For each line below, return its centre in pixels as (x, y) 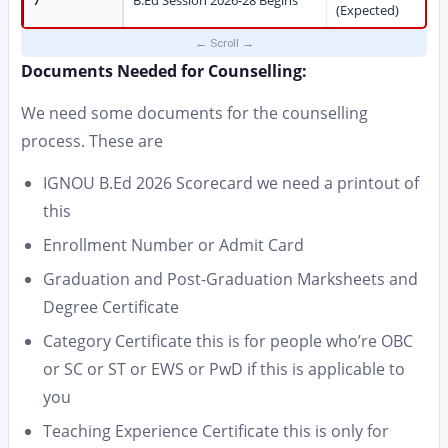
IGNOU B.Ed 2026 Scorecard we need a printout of (231, 183)
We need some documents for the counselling (194, 113)
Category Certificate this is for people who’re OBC (228, 341)
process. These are (92, 141)
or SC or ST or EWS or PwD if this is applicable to (224, 369)
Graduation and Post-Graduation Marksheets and (230, 279)
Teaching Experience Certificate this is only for (216, 431)
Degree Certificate (111, 307)
